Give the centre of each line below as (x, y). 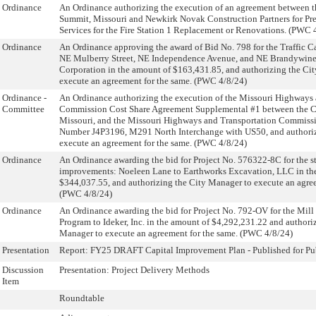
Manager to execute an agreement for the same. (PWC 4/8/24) (176, 233)
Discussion (23, 270)
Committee (23, 109)
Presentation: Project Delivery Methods (134, 270)
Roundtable (82, 298)
